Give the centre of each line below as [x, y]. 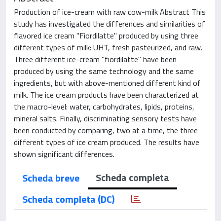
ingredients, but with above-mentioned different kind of [107, 83]
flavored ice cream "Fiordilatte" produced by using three [106, 35]
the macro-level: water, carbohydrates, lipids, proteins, [104, 106]
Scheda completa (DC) [68, 199]
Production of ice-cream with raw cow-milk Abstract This [110, 12]
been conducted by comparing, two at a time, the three [106, 130]
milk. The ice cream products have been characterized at [106, 94]
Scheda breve [51, 178]
